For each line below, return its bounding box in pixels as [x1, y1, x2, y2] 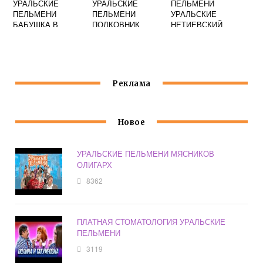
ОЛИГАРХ [77, 159, 113, 171]
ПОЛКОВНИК [92, 19, 140, 30]
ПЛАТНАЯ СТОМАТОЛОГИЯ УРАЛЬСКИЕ [77, 216, 226, 228]
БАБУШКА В [13, 19, 59, 30]
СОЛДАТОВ [92, 29, 134, 41]
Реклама [112, 79, 151, 89]
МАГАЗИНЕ [13, 29, 55, 41]
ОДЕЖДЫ [13, 40, 49, 51]
